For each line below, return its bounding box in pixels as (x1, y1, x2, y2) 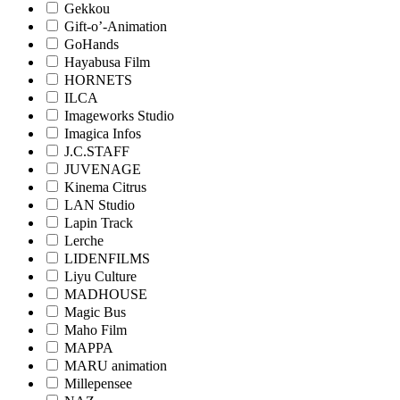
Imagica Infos (64, 125, 141, 141)
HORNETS (64, 71, 132, 87)
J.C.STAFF (64, 143, 129, 159)
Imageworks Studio (64, 107, 174, 123)
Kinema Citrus (64, 179, 146, 195)
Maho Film (64, 321, 127, 337)
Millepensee (64, 375, 132, 391)
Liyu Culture (64, 268, 137, 284)
